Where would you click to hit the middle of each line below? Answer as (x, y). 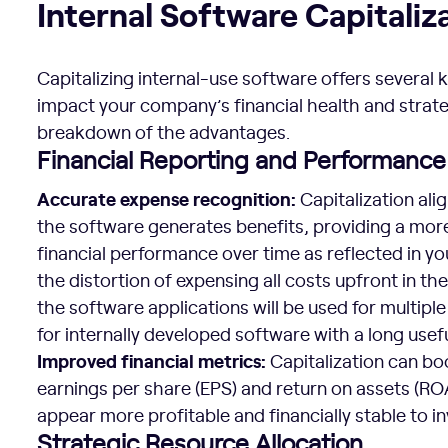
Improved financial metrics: (152, 360)
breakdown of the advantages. (164, 131)
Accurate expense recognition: (167, 198)
